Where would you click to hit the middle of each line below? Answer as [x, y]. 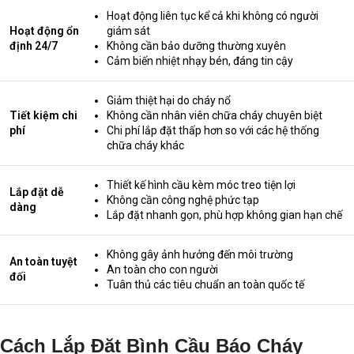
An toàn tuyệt [43, 261]
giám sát [128, 30]
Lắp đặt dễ [37, 192]
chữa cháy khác [145, 145]
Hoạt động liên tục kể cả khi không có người [213, 15]
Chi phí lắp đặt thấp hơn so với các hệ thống [213, 130]
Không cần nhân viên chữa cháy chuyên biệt [215, 115]
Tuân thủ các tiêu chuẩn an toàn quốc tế [205, 284]
